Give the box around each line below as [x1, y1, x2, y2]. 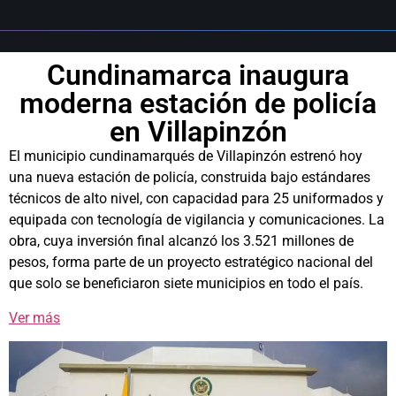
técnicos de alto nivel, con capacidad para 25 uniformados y [9, 190, 384, 208]
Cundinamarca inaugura [47, 58, 349, 93]
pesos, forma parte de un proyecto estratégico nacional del [9, 254, 373, 271]
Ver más [9, 308, 60, 326]
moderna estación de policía [19, 87, 377, 121]
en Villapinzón [109, 115, 287, 149]
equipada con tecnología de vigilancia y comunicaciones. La [9, 211, 385, 229]
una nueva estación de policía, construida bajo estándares [9, 169, 370, 187]
